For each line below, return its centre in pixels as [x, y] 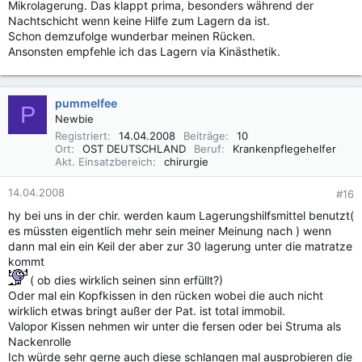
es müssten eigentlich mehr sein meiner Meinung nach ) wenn [170, 231]
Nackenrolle [40, 341]
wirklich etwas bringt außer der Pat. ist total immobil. [147, 311]
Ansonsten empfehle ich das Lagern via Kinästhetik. [144, 51]
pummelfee [86, 103]
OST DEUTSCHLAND [134, 149]
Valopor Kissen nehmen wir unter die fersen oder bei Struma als [175, 326]
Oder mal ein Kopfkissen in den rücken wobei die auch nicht [166, 295]
